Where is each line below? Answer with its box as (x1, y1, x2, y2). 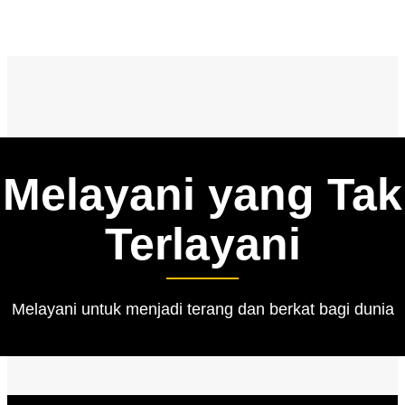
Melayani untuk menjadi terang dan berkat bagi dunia (11, 300, 394, 319)
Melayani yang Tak (3, 169, 402, 221)
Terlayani (104, 219, 301, 270)
